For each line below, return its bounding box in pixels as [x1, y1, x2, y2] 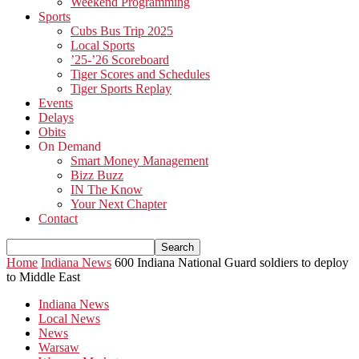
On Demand [38, 139, 101, 153]
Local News [38, 312, 100, 325]
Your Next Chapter [71, 197, 167, 211]
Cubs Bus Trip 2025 [71, 24, 173, 38]
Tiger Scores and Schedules [71, 67, 210, 81]
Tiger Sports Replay [71, 82, 171, 95]
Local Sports [71, 38, 135, 52]
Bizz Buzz [71, 168, 123, 182]
